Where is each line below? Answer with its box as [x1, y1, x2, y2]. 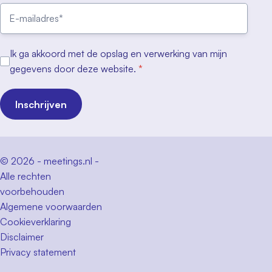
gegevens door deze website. [10, 63, 138, 75]
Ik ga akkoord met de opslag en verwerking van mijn [10, 47, 227, 59]
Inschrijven [15, 98, 67, 110]
